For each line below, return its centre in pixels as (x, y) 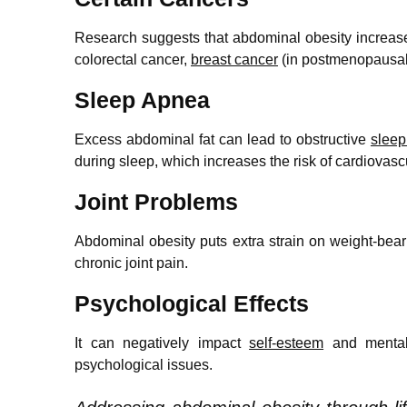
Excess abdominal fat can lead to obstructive (223, 139)
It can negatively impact (162, 342)
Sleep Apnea (142, 99)
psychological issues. (144, 364)
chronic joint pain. (131, 263)
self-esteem (287, 342)
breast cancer (234, 59)
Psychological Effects (192, 303)
